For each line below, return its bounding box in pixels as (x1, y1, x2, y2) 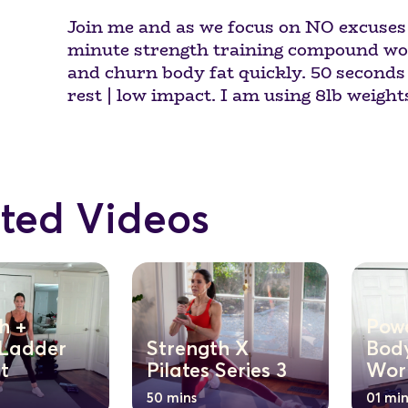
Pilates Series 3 (147, 362, 288, 382)
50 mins (147, 392, 198, 406)
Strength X (147, 340, 250, 361)
